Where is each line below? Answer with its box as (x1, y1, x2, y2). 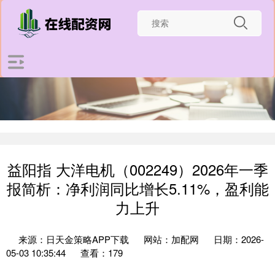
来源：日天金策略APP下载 (18, 233, 131, 246)
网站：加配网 (144, 233, 199, 246)
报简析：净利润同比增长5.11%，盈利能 (6, 178, 269, 199)
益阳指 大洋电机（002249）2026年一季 (7, 159, 268, 180)
